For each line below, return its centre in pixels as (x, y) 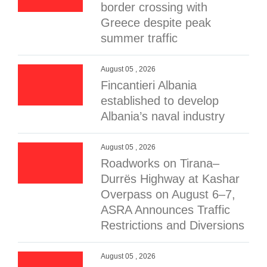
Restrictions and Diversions (173, 225)
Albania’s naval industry (163, 116)
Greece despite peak (156, 23)
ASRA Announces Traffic (166, 210)
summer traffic (139, 38)
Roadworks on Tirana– (160, 163)
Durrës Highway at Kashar (170, 179)
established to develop (160, 101)
